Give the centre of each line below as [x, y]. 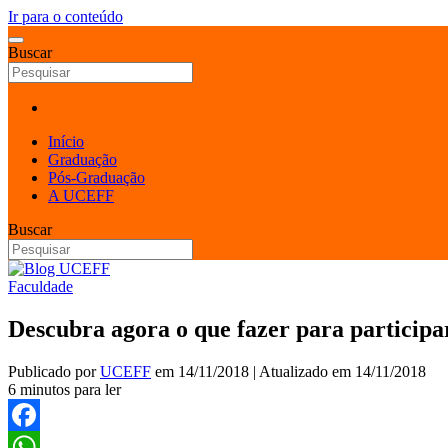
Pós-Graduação [96, 177]
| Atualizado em [302, 371]
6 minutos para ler [64, 389]
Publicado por [54, 371]
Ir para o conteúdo [65, 16]
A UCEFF [81, 195]
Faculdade [40, 286]
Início [66, 141]
